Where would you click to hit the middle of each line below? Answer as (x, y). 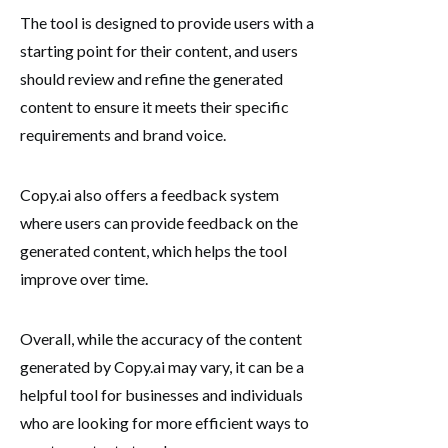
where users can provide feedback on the (159, 222)
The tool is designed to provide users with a (167, 22)
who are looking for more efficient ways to (164, 422)
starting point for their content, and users (159, 50)
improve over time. (84, 278)
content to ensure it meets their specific (154, 106)
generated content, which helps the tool (153, 250)
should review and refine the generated (151, 78)
